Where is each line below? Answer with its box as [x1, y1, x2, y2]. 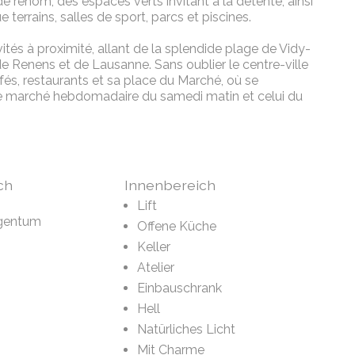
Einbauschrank [136, 281, 222, 296]
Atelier [136, 260, 174, 276]
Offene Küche [136, 219, 216, 235]
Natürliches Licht [136, 322, 235, 338]
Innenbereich [124, 177, 216, 194]
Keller [136, 239, 170, 255]
